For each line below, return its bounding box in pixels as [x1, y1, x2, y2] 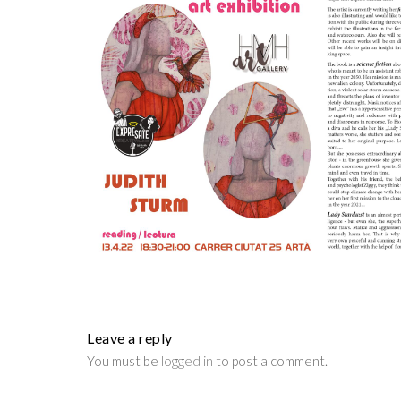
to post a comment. [213, 353, 328, 370]
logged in [161, 353, 213, 370]
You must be [87, 353, 161, 370]
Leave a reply [87, 329, 173, 347]
